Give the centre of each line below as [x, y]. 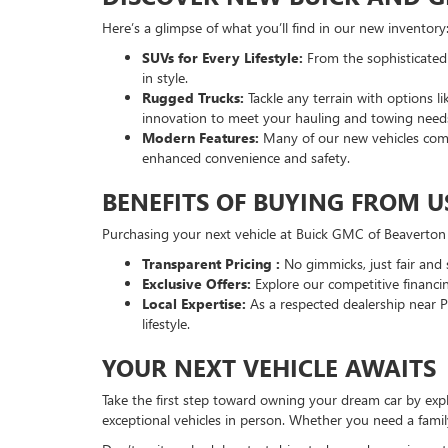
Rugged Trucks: [195, 97]
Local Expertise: [196, 303]
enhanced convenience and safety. [246, 157]
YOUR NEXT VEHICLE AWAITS [269, 366]
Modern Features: [202, 137]
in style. [165, 77]
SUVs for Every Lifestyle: [224, 57]
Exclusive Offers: [198, 283]
